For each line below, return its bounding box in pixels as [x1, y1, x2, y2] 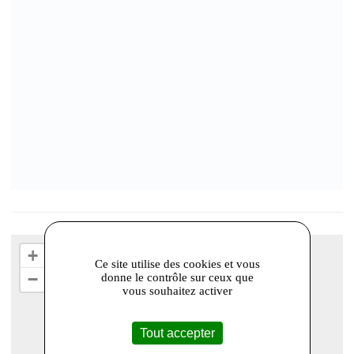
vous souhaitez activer [122, 284, 232, 297]
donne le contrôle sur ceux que [100, 270, 254, 284]
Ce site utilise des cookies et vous [94, 257, 260, 270]
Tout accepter [139, 326, 215, 340]
